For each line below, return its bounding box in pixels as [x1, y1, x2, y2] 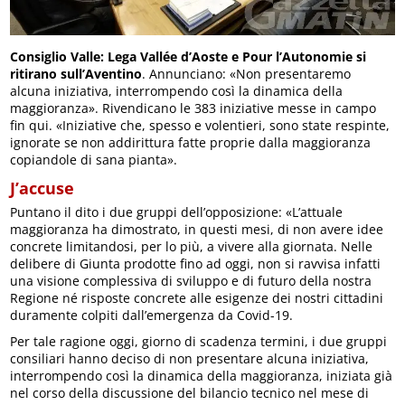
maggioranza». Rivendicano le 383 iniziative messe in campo [10, 99, 377, 118]
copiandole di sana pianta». [10, 151, 178, 169]
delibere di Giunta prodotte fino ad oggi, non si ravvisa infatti [10, 255, 381, 273]
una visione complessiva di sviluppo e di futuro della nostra [10, 272, 372, 290]
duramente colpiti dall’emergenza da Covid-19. [10, 306, 294, 325]
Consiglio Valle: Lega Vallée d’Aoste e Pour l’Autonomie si [10, 48, 367, 66]
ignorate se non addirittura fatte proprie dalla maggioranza [10, 134, 372, 152]
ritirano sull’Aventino [10, 65, 143, 83]
